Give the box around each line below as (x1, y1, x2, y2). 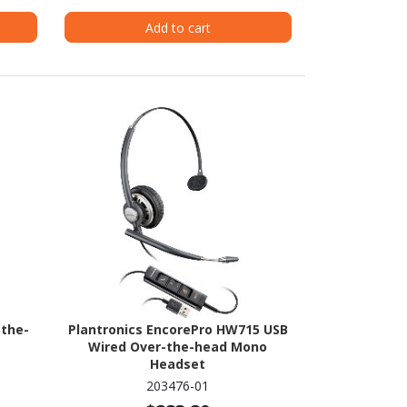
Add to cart (144, 18, 211, 36)
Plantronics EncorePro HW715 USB (67, 321, 288, 339)
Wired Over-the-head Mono (88, 338, 268, 356)
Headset (150, 355, 206, 373)
